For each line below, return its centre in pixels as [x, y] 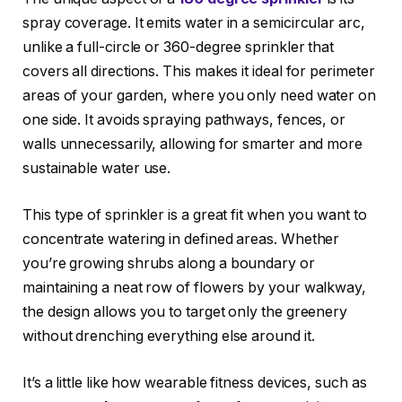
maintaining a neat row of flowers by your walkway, [195, 288]
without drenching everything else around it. [169, 336]
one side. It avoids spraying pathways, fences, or [184, 120]
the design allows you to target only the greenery [185, 312]
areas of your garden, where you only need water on [200, 96]
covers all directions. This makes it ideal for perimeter [199, 72]
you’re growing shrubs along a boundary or [169, 264]
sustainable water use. [97, 169]
